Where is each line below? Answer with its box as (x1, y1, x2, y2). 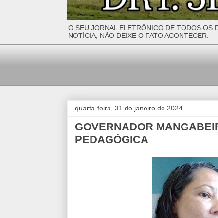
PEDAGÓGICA (75, 133, 148, 145)
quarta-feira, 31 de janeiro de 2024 (75, 104, 182, 112)
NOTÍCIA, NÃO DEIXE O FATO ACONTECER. (68, 32, 209, 39)
